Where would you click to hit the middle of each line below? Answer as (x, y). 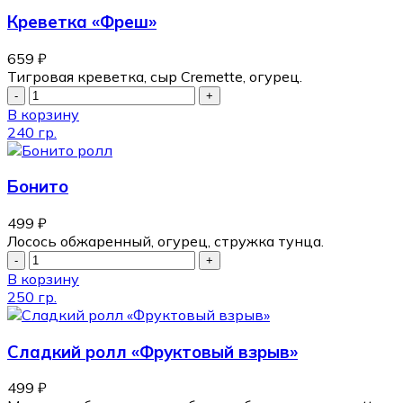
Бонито (38, 187)
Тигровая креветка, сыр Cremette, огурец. (155, 76)
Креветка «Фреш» (82, 21)
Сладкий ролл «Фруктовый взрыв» (152, 351)
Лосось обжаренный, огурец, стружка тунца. (166, 241)
